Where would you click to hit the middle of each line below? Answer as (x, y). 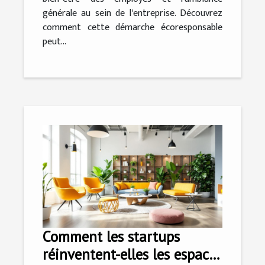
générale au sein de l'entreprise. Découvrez (132, 14)
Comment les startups (111, 236)
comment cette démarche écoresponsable (132, 28)
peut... (54, 42)
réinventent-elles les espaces (132, 254)
